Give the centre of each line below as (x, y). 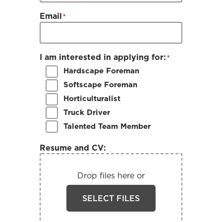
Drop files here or (111, 175)
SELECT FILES (111, 198)
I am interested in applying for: (103, 57)
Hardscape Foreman (101, 71)
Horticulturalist (92, 99)
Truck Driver (87, 112)
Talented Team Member (107, 126)
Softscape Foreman (100, 85)
